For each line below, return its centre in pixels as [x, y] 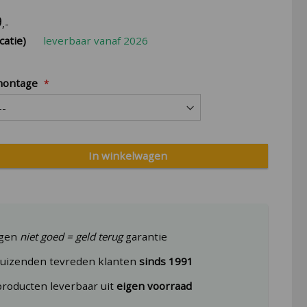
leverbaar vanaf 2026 [96, 40]
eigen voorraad [155, 286]
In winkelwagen [127, 155]
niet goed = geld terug [72, 237]
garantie [145, 237]
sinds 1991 [167, 261]
